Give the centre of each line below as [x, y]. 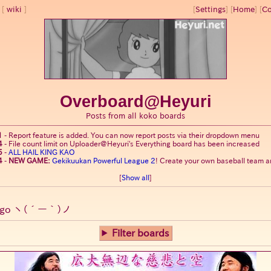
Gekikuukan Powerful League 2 [104, 161]
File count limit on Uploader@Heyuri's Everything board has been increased [134, 144]
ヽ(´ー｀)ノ [42, 209]
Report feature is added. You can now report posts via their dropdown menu [134, 135]
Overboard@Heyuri [135, 102]
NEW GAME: [29, 161]
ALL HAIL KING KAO [42, 152]
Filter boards [141, 233]
